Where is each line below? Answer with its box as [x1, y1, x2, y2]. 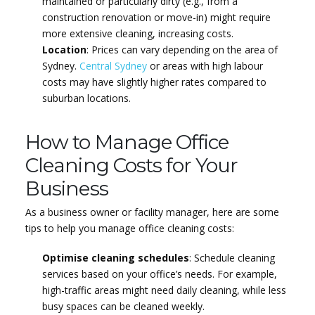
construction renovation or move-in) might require [41, 10, 271, 24]
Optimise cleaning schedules [41, 250, 189, 264]
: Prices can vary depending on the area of [86, 42, 278, 56]
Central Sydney [79, 58, 147, 72]
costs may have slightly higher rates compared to [41, 75, 266, 89]
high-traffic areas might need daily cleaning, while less [41, 283, 286, 297]
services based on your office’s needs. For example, [41, 266, 277, 281]
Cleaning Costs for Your [25, 153, 238, 177]
